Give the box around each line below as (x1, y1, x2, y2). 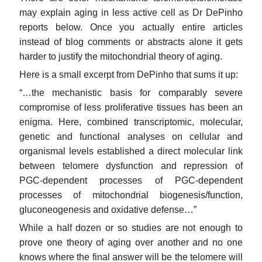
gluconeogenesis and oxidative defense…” (19, 204, 196, 215)
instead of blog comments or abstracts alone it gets (19, 36, 243, 47)
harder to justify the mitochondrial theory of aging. (19, 51, 222, 61)
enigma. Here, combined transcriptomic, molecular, (19, 116, 243, 127)
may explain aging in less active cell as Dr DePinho (19, 7, 243, 18)
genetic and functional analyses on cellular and (19, 131, 243, 142)
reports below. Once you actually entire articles (19, 22, 243, 32)
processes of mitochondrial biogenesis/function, (19, 189, 243, 200)
